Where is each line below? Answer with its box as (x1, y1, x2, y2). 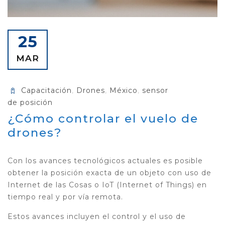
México (109, 86, 138, 95)
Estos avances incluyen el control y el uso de (8, 212, 186, 221)
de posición (8, 98, 53, 107)
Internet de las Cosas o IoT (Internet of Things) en (8, 180, 207, 190)
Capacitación (21, 86, 72, 95)
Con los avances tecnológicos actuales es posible (8, 156, 203, 166)
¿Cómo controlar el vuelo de (8, 111, 198, 126)
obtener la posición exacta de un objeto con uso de (8, 168, 211, 178)
